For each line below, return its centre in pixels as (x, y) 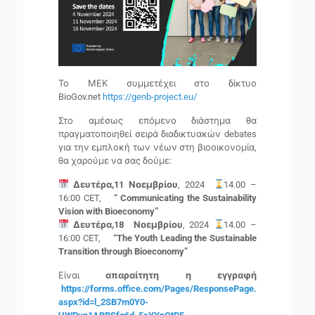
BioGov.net (81, 97)
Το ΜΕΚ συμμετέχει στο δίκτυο (157, 84)
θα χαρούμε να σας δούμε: (115, 161)
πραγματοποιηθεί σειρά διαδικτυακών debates (157, 134)
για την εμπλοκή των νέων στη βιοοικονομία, (157, 148)
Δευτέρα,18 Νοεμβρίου (128, 225)
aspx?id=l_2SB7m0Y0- (103, 302)
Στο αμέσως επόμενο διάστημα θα (157, 121)
